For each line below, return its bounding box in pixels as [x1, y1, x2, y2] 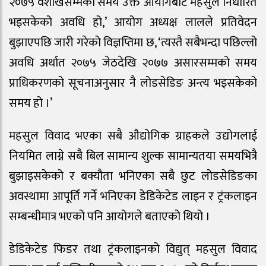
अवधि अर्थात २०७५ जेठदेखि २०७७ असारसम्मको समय [9, 53, 257, 74]
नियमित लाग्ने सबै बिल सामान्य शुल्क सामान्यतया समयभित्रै [9, 146, 257, 167]
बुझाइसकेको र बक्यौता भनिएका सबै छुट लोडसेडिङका [9, 166, 257, 187]
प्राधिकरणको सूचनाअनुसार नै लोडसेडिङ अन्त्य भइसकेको [9, 73, 257, 94]
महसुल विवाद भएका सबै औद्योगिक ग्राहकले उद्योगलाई [9, 126, 257, 147]
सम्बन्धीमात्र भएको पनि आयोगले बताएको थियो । [9, 207, 210, 227]
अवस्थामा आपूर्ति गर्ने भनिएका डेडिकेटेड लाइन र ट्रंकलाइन [9, 186, 257, 207]
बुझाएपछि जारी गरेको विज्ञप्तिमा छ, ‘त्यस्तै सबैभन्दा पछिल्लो [9, 33, 257, 53]
